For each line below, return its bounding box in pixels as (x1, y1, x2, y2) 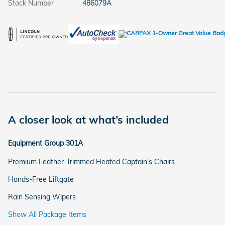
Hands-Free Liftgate (8, 175, 74, 184)
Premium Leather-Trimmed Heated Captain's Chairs (8, 157, 175, 167)
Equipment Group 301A (8, 139, 83, 148)
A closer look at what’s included (8, 113, 169, 127)
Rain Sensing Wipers (8, 192, 76, 202)
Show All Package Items (8, 210, 86, 219)
